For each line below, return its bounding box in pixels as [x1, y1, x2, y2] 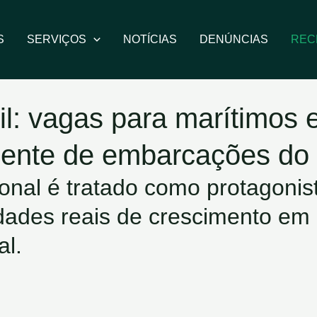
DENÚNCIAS [199, 33, 268, 45]
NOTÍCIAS [122, 33, 177, 45]
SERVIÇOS [26, 33, 86, 45]
